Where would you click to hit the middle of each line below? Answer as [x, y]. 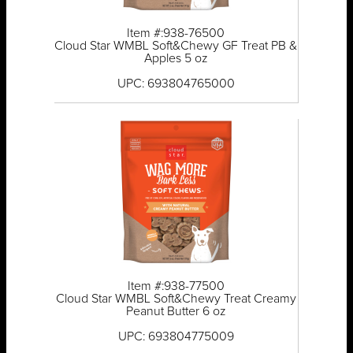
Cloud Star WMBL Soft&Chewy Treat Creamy [176, 299]
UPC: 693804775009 [176, 337]
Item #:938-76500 [176, 33]
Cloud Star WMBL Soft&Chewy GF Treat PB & [176, 46]
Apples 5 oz [176, 59]
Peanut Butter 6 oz [176, 312]
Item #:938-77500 [176, 286]
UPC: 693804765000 [176, 84]
